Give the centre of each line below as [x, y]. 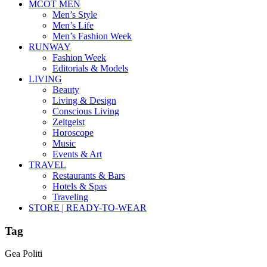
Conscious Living [86, 111]
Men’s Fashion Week [92, 36]
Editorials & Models [90, 68]
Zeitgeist [69, 122]
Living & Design [84, 100]
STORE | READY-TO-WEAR [88, 208]
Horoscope [73, 133]
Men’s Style [75, 15]
